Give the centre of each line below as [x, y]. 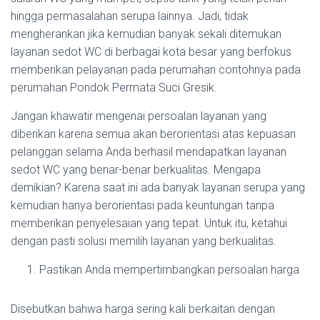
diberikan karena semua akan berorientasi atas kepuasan [153, 134]
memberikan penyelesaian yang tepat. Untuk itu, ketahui [149, 223]
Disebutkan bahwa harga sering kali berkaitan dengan [143, 309]
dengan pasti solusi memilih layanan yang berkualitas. [144, 241]
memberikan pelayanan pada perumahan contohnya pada [156, 70]
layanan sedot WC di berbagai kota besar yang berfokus [151, 52]
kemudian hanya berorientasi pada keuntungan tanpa [142, 205]
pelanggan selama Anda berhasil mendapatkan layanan [149, 152]
